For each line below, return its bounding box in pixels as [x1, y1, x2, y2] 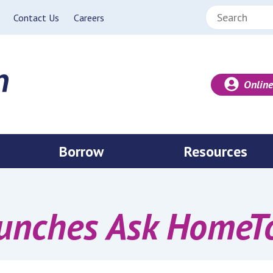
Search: [205, 6, 238, 20]
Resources [184, 142, 248, 161]
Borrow [58, 142, 104, 161]
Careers [74, 11, 104, 24]
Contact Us [13, 11, 59, 24]
